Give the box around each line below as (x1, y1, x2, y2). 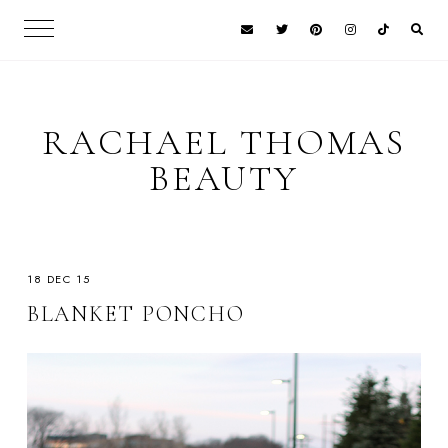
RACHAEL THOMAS (41, 121, 407, 164)
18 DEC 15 (26, 271, 91, 287)
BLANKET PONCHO (26, 301, 245, 327)
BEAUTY (148, 157, 300, 200)
